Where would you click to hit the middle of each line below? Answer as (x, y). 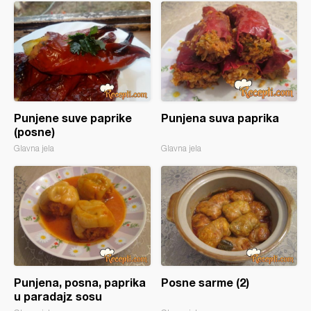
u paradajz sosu (58, 296)
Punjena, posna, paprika (80, 282)
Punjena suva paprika (220, 118)
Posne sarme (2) (205, 282)
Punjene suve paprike (73, 118)
